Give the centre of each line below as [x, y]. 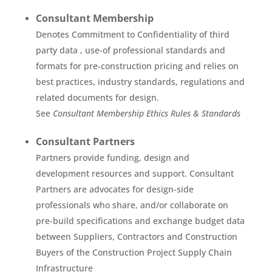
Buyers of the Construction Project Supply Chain [134, 252]
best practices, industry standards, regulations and [140, 82]
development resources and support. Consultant [134, 173]
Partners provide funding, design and [112, 158]
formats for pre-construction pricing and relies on [137, 66]
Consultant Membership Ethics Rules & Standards [146, 113]
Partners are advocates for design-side [114, 189]
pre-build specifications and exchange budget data [140, 221]
